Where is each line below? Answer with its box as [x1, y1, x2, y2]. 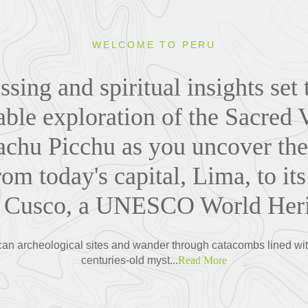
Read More [178, 254, 227, 266]
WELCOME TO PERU [92, 38, 216, 50]
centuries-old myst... [81, 254, 178, 266]
